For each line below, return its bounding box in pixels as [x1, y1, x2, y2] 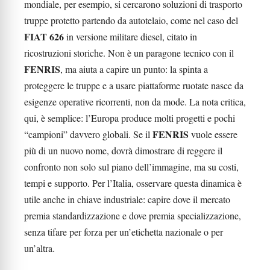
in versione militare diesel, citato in [64, 30, 197, 43]
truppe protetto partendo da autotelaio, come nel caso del [24, 14, 238, 27]
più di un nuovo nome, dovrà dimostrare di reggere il [24, 144, 222, 157]
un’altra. [24, 242, 55, 254]
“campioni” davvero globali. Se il [24, 128, 152, 140]
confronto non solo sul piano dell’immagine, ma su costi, [24, 160, 239, 173]
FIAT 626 [24, 30, 64, 43]
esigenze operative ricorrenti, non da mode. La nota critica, [24, 95, 246, 108]
